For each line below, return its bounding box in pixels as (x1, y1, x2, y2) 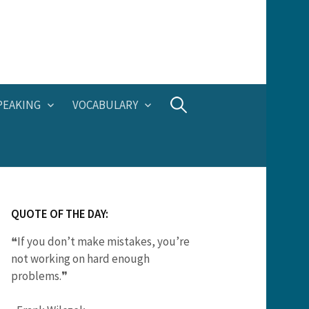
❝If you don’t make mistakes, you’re (11, 234, 190, 249)
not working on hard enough (11, 251, 150, 266)
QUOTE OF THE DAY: (11, 206, 108, 221)
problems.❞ (11, 268, 68, 283)
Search (166, 97, 201, 112)
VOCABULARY (72, 97, 138, 112)
